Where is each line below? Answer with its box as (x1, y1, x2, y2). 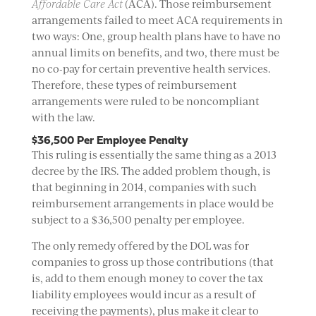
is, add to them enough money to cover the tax (31, 272, 263, 285)
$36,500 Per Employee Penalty (31, 135, 188, 147)
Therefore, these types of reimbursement (31, 78, 237, 92)
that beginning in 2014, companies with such (31, 181, 257, 194)
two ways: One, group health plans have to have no (31, 30, 281, 43)
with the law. (31, 111, 95, 124)
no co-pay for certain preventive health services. (31, 62, 271, 75)
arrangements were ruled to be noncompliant (31, 95, 260, 108)
